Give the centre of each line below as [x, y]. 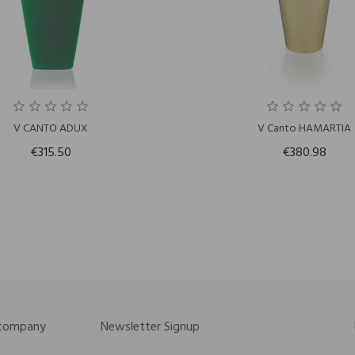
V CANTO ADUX [50, 129]
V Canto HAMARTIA [304, 129]
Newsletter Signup [151, 328]
